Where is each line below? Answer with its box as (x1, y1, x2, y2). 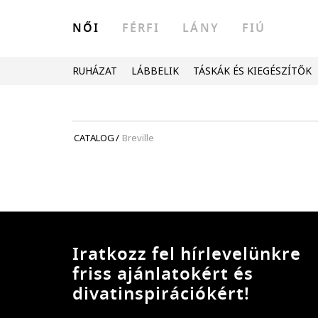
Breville (122, 131, 154, 144)
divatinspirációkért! (72, 280, 250, 307)
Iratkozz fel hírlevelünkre (72, 241, 301, 267)
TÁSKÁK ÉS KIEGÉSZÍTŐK (193, 64, 312, 77)
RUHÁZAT (72, 64, 117, 77)
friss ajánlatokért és (72, 261, 253, 287)
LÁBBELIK (131, 64, 179, 77)
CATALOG (74, 131, 114, 144)
